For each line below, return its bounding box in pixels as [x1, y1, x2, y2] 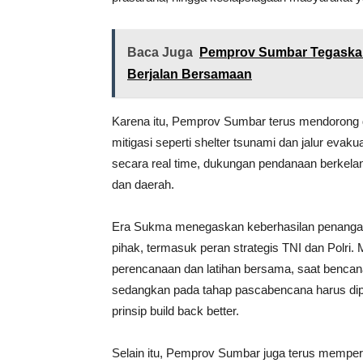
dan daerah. [112, 177, 174, 191]
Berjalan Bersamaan [127, 67, 252, 81]
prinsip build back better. [112, 304, 239, 318]
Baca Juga [127, 45, 193, 59]
